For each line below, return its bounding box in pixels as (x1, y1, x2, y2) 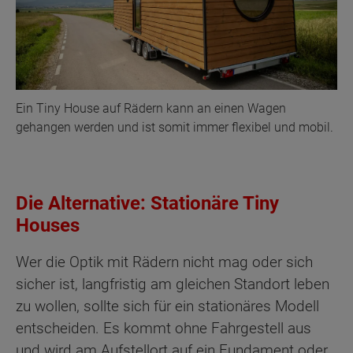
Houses (16, 214, 80, 236)
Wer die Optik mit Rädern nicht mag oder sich (16, 253, 313, 272)
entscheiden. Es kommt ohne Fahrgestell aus (16, 319, 311, 338)
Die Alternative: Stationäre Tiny (16, 191, 279, 214)
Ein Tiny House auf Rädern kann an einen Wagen (16, 100, 286, 116)
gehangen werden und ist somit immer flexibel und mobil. (16, 119, 333, 135)
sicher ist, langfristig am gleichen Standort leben (16, 275, 329, 294)
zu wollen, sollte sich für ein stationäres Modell (16, 297, 319, 316)
